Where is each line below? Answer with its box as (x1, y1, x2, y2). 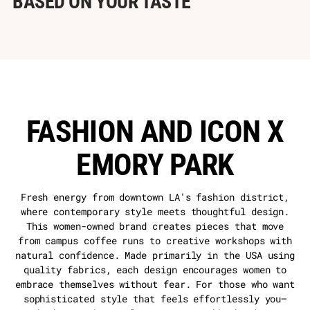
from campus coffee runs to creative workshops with (17, 233, 293, 247)
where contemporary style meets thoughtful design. (20, 204, 290, 218)
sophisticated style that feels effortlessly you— (23, 291, 287, 305)
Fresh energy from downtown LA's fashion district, (20, 190, 290, 203)
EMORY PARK (76, 146, 234, 183)
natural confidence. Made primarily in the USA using (15, 248, 295, 262)
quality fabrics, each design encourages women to (23, 262, 287, 276)
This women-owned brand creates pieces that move (26, 219, 284, 232)
